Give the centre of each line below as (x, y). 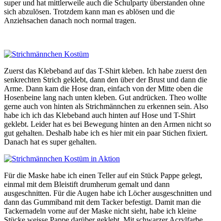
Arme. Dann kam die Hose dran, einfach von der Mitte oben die (103, 88)
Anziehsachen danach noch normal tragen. (70, 20)
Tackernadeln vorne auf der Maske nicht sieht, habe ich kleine (100, 211)
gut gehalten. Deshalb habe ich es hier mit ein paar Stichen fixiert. (106, 133)
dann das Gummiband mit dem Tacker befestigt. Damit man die (102, 202)
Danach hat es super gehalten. (50, 142)
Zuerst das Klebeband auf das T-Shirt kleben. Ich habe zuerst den (105, 71)
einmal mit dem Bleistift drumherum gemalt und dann (87, 184)
